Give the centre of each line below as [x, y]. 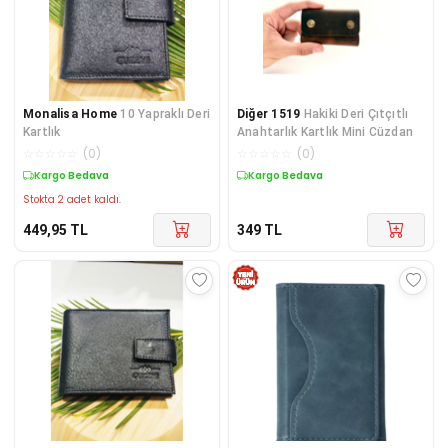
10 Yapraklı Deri [165, 113]
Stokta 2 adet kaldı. [72, 199]
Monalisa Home [70, 113]
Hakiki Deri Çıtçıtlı [356, 113]
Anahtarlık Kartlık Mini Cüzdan [325, 131]
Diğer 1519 [269, 113]
